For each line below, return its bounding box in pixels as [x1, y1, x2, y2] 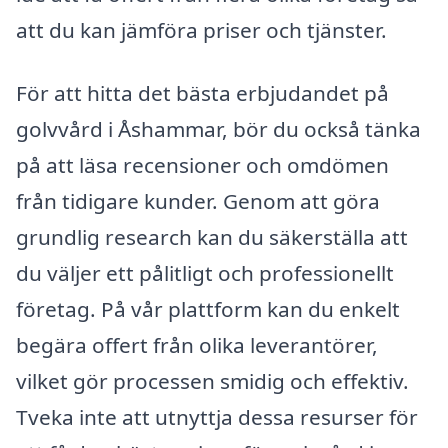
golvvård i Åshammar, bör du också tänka [16, 115, 421, 144]
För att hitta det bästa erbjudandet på [16, 79, 389, 108]
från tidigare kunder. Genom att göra [16, 187, 380, 216]
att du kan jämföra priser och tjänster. [16, 15, 387, 44]
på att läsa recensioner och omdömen [16, 151, 389, 180]
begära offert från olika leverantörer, [16, 331, 378, 360]
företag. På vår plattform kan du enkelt [16, 295, 400, 324]
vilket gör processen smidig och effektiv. [16, 367, 409, 396]
